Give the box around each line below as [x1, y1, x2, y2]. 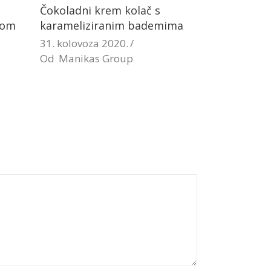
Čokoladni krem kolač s [40, 3, 160, 18]
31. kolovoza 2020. [40, 36, 128, 50]
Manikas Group [59, 51, 133, 65]
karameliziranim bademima [40, 18, 183, 33]
